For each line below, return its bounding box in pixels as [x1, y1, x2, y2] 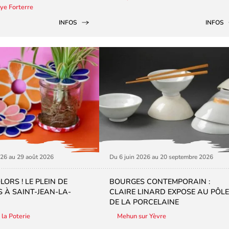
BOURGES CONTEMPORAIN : [109, 176, 210, 187]
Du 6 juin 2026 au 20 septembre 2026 [109, 152, 213, 161]
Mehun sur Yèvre [117, 211, 166, 221]
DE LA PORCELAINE [109, 196, 179, 207]
